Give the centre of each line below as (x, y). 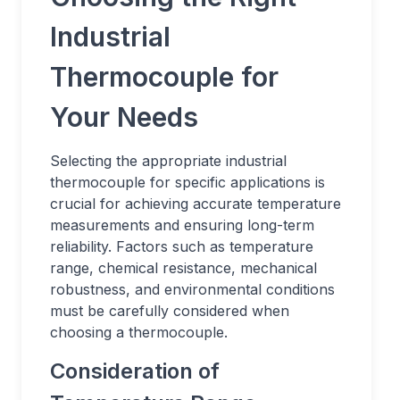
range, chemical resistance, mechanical (183, 268)
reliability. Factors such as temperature (182, 246)
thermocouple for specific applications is (187, 182)
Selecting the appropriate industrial (168, 161)
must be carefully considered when (170, 311)
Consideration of (135, 371)
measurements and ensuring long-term (182, 225)
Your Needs (124, 117)
